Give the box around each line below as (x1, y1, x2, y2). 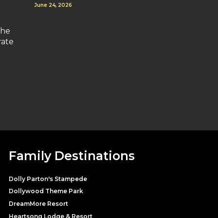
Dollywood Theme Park (9, 187, 83, 195)
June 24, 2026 (35, 1, 72, 8)
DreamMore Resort (9, 200, 68, 207)
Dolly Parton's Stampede (9, 175, 87, 182)
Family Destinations (9, 148, 135, 163)
